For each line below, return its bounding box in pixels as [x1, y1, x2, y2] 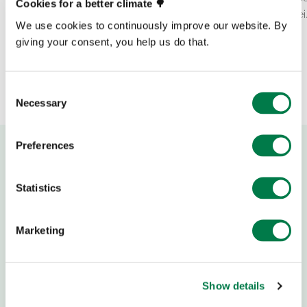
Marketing [16, 224, 64, 236]
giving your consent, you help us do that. [16, 36, 210, 47]
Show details [202, 280, 265, 292]
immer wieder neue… [15, 8, 106, 21]
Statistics [16, 182, 61, 194]
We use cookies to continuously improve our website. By [16, 19, 287, 31]
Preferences [16, 139, 75, 151]
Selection [5, 99, 47, 111]
